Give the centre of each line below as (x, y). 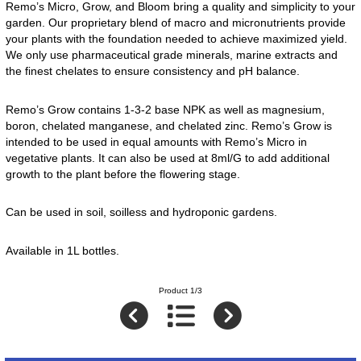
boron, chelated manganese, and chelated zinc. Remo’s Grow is (168, 125)
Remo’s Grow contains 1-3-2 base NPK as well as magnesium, (165, 109)
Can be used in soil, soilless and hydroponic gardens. (143, 212)
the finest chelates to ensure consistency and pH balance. (152, 71)
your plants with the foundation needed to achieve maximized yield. (176, 38)
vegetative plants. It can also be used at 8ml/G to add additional (167, 158)
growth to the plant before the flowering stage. (122, 174)
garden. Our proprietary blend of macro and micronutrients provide (175, 22)
